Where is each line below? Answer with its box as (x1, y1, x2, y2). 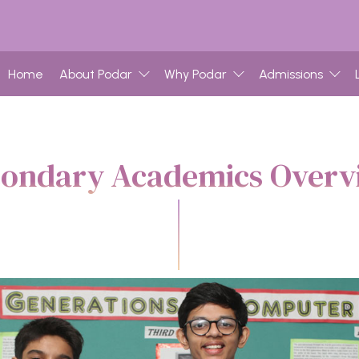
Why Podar (164, 66, 228, 82)
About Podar (59, 66, 133, 82)
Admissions (259, 66, 324, 82)
